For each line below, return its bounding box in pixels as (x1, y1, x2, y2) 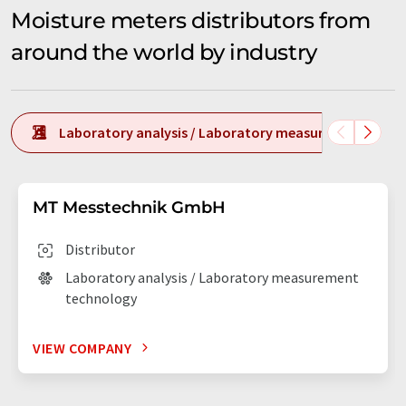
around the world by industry (11, 38, 317, 65)
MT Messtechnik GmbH (33, 197, 226, 217)
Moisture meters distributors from (11, 6, 371, 34)
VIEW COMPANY (33, 338, 132, 357)
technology (65, 288, 137, 307)
